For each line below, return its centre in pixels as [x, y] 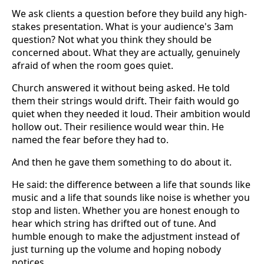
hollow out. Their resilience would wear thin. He [118, 127]
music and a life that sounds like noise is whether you [131, 198]
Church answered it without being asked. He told [121, 88]
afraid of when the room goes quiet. [93, 66]
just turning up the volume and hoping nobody [116, 250]
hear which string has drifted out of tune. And [114, 224]
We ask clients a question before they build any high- [129, 14]
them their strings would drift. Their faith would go [126, 101]
